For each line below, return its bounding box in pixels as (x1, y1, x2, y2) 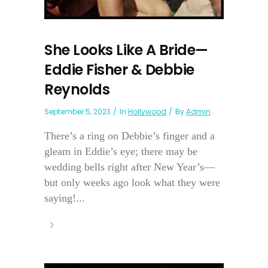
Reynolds (44, 79, 109, 99)
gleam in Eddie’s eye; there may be (44, 145, 197, 157)
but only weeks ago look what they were (44, 176, 220, 188)
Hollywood (128, 106, 166, 117)
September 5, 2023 (44, 106, 111, 117)
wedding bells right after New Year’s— (44, 160, 215, 173)
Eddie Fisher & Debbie (44, 59, 194, 80)
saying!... (44, 191, 85, 204)
